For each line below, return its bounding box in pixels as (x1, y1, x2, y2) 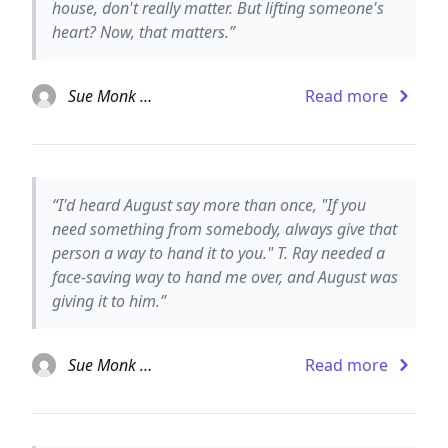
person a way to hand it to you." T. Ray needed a (52, 241, 385, 264)
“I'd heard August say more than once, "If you (52, 193, 366, 216)
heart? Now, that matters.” (52, 20, 235, 43)
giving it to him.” (52, 289, 166, 312)
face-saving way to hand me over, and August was (52, 265, 398, 288)
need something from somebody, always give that (52, 217, 397, 240)
